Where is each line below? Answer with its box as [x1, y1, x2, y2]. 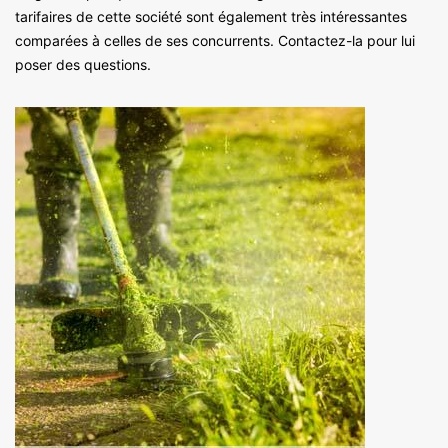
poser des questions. [15, 55, 151, 73]
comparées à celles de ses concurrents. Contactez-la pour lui [15, 31, 415, 49]
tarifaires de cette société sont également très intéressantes [15, 7, 407, 25]
